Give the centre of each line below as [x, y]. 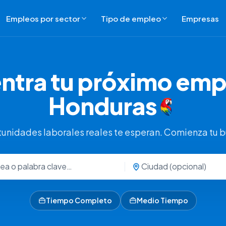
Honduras [103, 105]
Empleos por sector [43, 18]
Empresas [200, 18]
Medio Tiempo [162, 200]
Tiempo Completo [79, 200]
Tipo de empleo [131, 18]
